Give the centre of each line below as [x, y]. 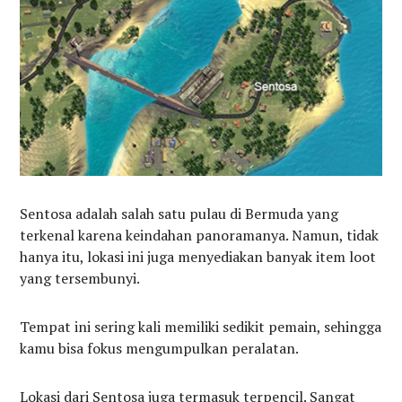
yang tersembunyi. [80, 279]
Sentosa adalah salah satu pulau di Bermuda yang [179, 214]
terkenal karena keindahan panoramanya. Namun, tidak [200, 236]
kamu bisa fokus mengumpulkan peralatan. [160, 349]
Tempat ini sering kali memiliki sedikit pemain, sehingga [201, 327]
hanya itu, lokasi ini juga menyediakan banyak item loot [198, 257]
